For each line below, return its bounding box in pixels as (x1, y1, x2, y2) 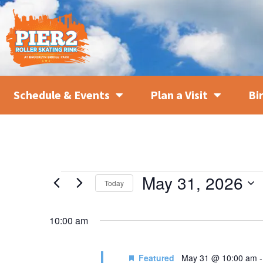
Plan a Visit (150, 87, 208, 103)
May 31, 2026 (142, 171, 243, 195)
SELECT (141, 193, 172, 205)
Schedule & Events (14, 87, 110, 103)
